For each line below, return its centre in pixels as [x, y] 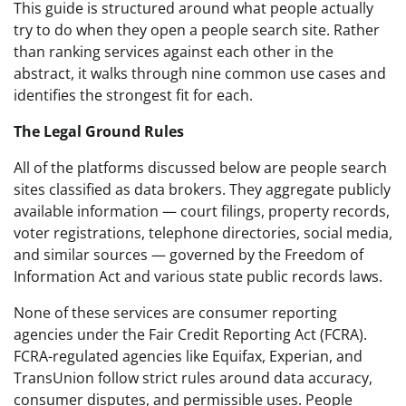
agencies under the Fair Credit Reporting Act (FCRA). [190, 334]
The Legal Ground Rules [99, 131]
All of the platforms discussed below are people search [200, 167]
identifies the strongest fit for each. [133, 95]
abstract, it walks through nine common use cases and [200, 73]
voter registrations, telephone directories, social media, [203, 232]
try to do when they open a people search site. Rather [197, 29]
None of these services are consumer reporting [175, 312]
